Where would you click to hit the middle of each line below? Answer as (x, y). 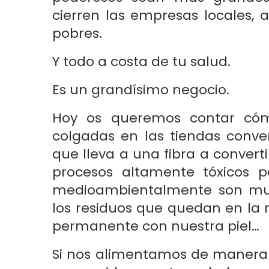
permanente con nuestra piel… (156, 226)
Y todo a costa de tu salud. (141, 62)
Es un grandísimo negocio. (141, 90)
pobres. (77, 33)
